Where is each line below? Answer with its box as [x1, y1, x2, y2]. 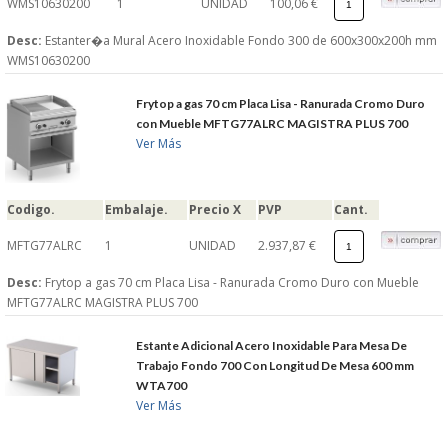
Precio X [189, 200, 241, 218]
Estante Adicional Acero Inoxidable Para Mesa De [136, 337, 408, 353]
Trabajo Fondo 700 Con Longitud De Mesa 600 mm [136, 357, 415, 373]
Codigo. [7, 200, 55, 218]
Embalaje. [105, 200, 168, 218]
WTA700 [136, 377, 188, 393]
